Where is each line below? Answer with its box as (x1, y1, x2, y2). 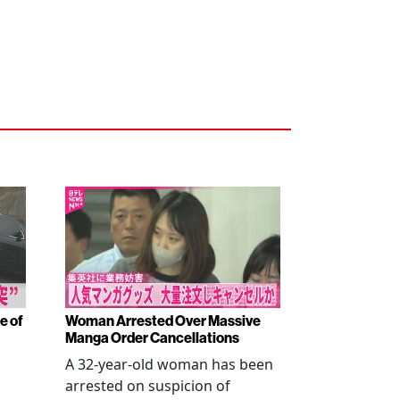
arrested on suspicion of (65, 376, 230, 396)
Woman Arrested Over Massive (65, 312, 261, 329)
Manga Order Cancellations (65, 329, 239, 346)
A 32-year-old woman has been (65, 354, 273, 374)
